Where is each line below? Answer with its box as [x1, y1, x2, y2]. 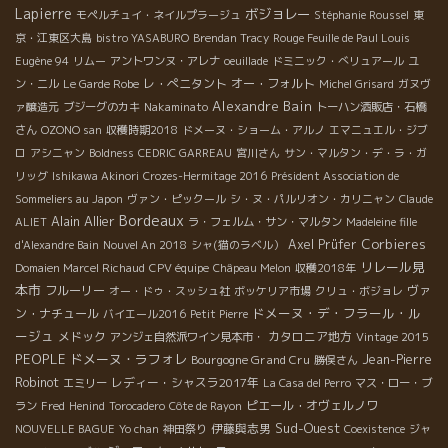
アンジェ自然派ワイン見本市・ [110, 328, 264, 345]
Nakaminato [144, 98, 208, 115]
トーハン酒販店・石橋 [316, 98, 426, 115]
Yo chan [119, 420, 159, 437]
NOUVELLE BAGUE [15, 420, 115, 437]
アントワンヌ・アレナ [110, 52, 220, 69]
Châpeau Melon [213, 259, 291, 276]
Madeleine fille [346, 213, 417, 230]
